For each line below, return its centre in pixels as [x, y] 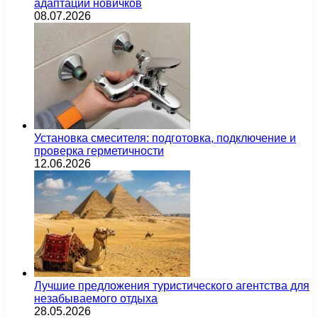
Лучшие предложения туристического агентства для [172, 285]
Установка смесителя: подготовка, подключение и [165, 138]
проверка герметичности [99, 150]
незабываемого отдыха [96, 298]
